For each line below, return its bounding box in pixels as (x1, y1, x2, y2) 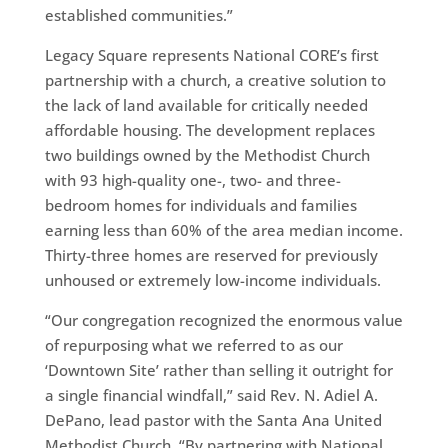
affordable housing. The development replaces (44, 119, 375, 140)
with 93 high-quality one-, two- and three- (44, 169, 341, 190)
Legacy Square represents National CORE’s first (44, 44, 379, 65)
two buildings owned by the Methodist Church (44, 144, 370, 165)
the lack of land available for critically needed (44, 94, 368, 115)
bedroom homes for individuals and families (44, 194, 357, 215)
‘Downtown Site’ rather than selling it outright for (44, 359, 393, 380)
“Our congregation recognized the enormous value (44, 309, 403, 330)
